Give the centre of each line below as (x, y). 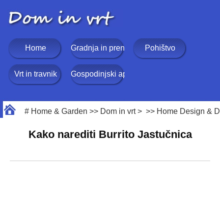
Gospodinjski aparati (107, 74)
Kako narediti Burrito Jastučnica (110, 134)
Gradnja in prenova (104, 48)
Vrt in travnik (35, 74)
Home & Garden (59, 111)
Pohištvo (160, 48)
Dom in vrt (118, 111)
